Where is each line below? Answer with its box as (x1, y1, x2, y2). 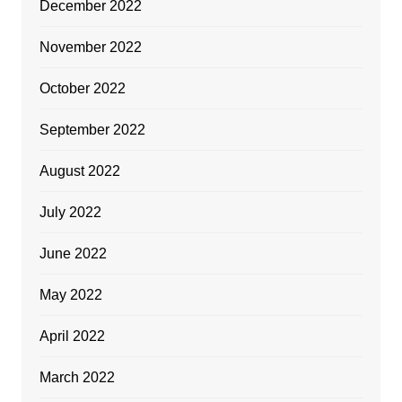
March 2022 (39, 369, 115, 385)
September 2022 (39, 121, 145, 137)
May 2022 (39, 286, 102, 302)
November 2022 (39, 39, 142, 55)
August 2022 (39, 162, 120, 179)
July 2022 (39, 204, 101, 220)
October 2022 (39, 80, 126, 96)
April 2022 (39, 328, 105, 344)
